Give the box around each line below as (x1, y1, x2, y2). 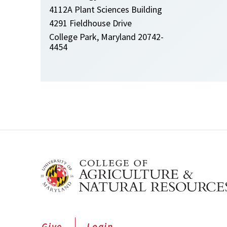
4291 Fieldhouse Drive (49, 17, 132, 29)
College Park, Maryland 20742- (49, 31, 164, 43)
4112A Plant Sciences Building (49, 4, 162, 16)
